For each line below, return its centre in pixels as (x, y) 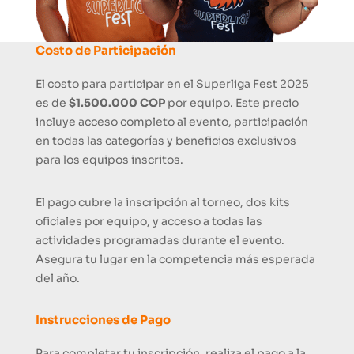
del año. (57, 278)
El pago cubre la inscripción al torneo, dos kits (162, 202)
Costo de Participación (105, 50)
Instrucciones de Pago (103, 319)
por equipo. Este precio (232, 102)
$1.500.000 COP (117, 102)
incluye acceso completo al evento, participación (171, 121)
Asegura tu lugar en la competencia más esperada (175, 259)
